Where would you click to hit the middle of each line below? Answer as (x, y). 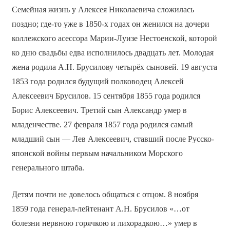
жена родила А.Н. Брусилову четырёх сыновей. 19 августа (114, 67)
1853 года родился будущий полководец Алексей (98, 82)
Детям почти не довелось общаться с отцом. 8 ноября (105, 195)
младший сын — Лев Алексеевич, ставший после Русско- (113, 139)
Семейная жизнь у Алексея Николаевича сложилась (103, 10)
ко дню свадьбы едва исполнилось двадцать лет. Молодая (112, 53)
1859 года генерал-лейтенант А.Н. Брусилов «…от (100, 209)
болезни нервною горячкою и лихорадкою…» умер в (104, 223)
